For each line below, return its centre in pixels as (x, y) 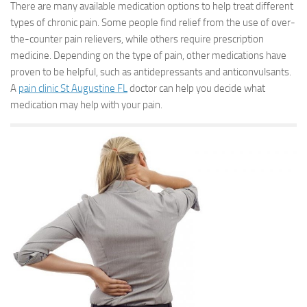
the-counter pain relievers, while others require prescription (137, 39)
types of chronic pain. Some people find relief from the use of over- (153, 23)
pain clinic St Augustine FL (73, 88)
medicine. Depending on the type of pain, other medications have (148, 56)
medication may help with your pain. (86, 105)
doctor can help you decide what (196, 88)
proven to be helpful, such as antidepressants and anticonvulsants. (151, 72)
